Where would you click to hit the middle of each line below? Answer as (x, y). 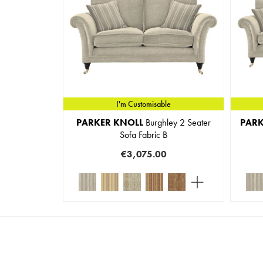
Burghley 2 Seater (177, 122)
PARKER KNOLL (110, 122)
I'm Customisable (144, 104)
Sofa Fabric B (144, 134)
